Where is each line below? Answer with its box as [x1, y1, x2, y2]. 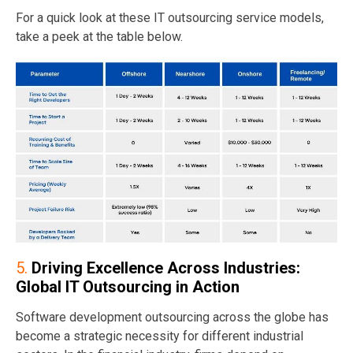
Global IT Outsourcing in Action [16, 277, 240, 297]
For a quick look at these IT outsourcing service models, [16, 9, 324, 25]
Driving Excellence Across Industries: [32, 258, 300, 278]
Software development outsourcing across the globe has [16, 310, 329, 325]
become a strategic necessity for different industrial [16, 329, 303, 344]
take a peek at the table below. [16, 28, 183, 44]
